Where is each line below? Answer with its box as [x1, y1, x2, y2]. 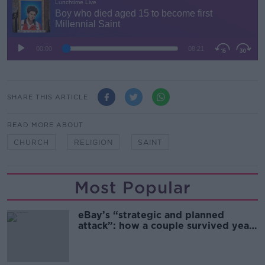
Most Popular [74, 177, 191, 198]
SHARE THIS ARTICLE [7, 92, 88, 101]
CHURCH [14, 138, 49, 147]
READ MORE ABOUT [7, 121, 83, 129]
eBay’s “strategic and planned [78, 209, 224, 221]
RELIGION [74, 138, 113, 147]
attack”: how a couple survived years [78, 220, 258, 231]
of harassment [78, 231, 146, 242]
